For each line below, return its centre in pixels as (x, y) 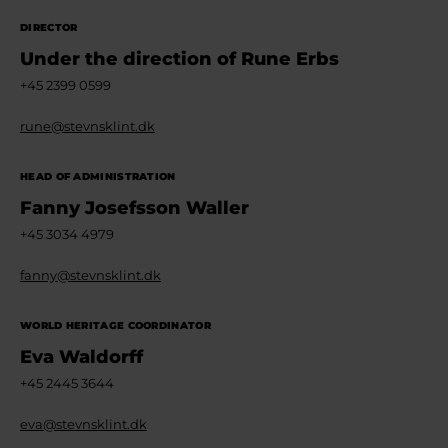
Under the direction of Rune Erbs (179, 59)
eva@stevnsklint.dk (83, 424)
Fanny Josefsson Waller (134, 208)
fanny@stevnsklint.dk (90, 275)
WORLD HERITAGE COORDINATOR (115, 325)
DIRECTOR (49, 27)
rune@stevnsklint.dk (87, 126)
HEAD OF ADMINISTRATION (98, 176)
